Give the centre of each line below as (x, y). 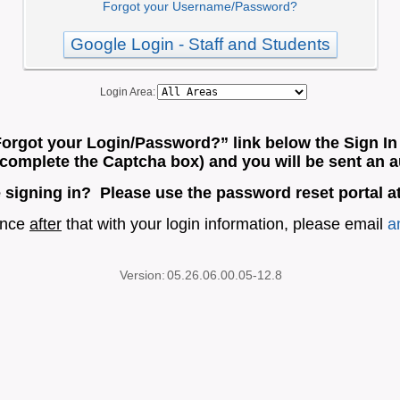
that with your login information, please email (225, 224)
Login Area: (125, 92)
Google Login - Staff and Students (200, 44)
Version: (142, 275)
